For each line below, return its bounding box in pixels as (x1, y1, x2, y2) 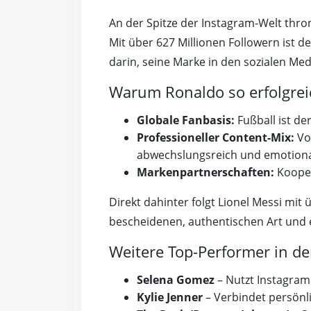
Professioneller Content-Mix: (137, 130, 294, 146)
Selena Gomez (137, 272, 215, 288)
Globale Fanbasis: (137, 112, 235, 128)
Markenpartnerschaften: (137, 165, 274, 180)
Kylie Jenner (137, 289, 203, 305)
